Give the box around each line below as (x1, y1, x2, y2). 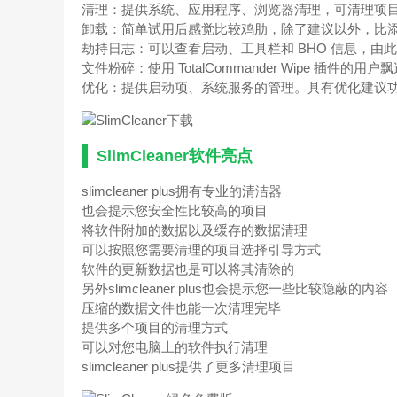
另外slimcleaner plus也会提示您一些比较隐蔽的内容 (82, 281, 388, 296)
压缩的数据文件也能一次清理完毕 (82, 300, 281, 315)
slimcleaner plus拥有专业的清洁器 (82, 183, 282, 198)
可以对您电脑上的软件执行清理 (82, 339, 268, 354)
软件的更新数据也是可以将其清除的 (82, 261, 294, 276)
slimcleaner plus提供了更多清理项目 (82, 359, 295, 374)
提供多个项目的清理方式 (82, 320, 228, 335)
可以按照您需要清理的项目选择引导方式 (82, 242, 321, 257)
